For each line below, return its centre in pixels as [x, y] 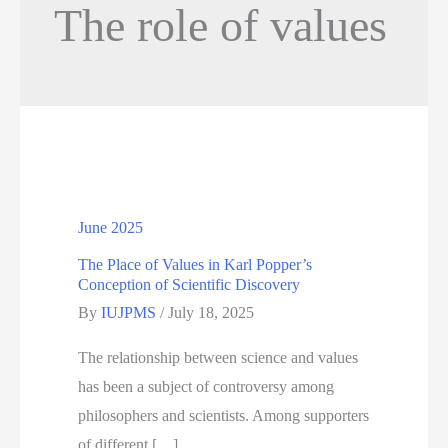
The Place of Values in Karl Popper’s [195, 264]
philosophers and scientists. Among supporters [224, 415]
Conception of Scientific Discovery [189, 284]
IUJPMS [131, 312]
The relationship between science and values [218, 357]
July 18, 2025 [211, 312]
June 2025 [111, 227]
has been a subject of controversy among [206, 386]
